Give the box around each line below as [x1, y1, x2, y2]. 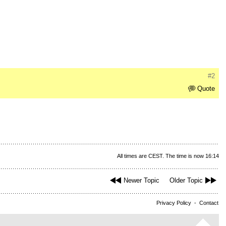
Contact [199, 200, 218, 206]
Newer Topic [124, 177, 159, 185]
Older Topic [169, 177, 203, 185]
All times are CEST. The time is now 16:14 [117, 153, 219, 159]
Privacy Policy [156, 200, 191, 206]
